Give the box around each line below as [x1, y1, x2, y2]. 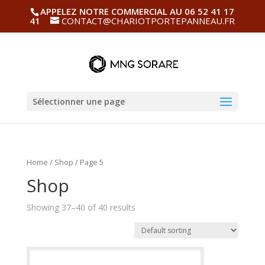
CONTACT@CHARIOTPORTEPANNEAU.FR [62, 15, 235, 27]
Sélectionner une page [32, 95, 125, 107]
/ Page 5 [73, 157, 104, 167]
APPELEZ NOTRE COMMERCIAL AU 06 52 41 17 [40, 5, 235, 18]
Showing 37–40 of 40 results [26, 201, 135, 213]
